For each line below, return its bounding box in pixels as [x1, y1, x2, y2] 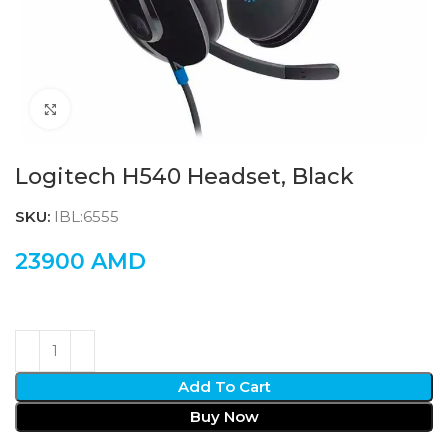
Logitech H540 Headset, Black [15, 163, 354, 190]
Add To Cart [177, 377, 271, 396]
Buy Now [189, 407, 259, 426]
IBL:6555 [54, 207, 119, 226]
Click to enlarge [70, 100, 182, 117]
